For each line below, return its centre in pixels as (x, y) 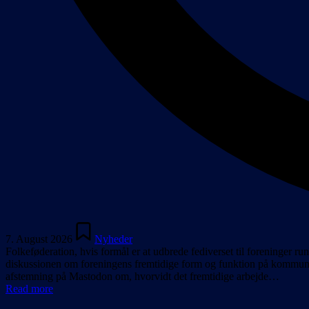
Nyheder (113, 239)
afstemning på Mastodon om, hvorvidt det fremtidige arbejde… (142, 277)
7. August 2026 (39, 239)
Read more (29, 289)
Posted (86, 226)
